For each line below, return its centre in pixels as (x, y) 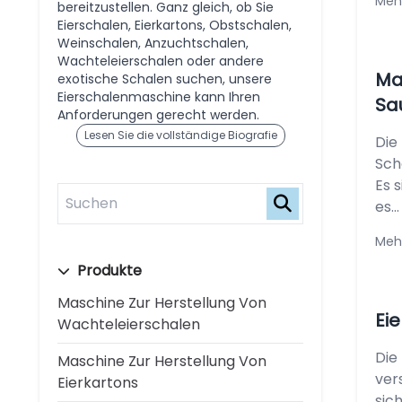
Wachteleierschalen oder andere (161, 61)
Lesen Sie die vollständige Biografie (180, 135)
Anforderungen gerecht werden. (158, 115)
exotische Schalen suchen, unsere (165, 79)
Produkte (108, 271)
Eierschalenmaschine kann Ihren (159, 97)
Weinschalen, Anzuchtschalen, (153, 43)
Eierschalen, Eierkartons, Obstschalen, (175, 25)
